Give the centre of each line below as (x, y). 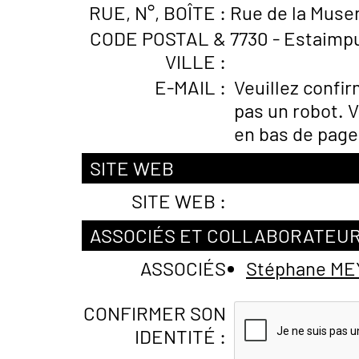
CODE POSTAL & (158, 38)
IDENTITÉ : (180, 336)
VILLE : (196, 61)
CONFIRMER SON (155, 313)
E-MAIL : (190, 87)
